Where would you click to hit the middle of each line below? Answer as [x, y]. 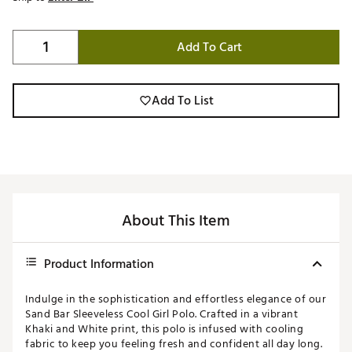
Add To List [182, 101]
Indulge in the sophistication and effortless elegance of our [176, 299]
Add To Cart [209, 48]
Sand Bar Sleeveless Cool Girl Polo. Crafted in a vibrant [161, 314]
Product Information [99, 264]
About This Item [176, 221]
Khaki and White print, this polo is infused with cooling [164, 329]
